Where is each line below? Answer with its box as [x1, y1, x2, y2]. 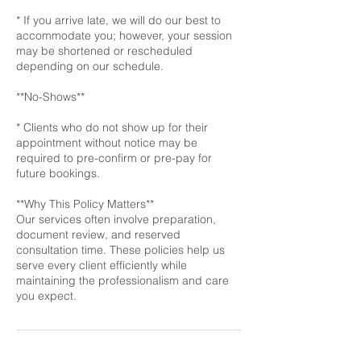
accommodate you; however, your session [16, 28, 232, 43]
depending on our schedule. [16, 59, 164, 73]
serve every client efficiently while [16, 258, 187, 272]
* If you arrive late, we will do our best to [16, 13, 221, 27]
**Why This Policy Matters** [16, 197, 154, 211]
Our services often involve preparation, [16, 212, 216, 226]
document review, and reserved [16, 227, 180, 242]
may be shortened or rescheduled [16, 44, 193, 58]
